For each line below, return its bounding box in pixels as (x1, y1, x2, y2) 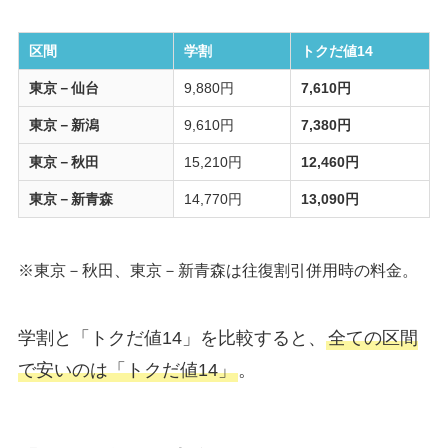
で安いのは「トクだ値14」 (17, 359, 236, 380)
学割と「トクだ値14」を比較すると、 (17, 327, 326, 348)
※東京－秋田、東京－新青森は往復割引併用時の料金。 (17, 260, 418, 279)
